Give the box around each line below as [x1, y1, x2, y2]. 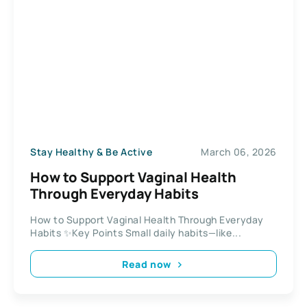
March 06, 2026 [201, 145, 277, 158]
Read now [122, 257, 171, 271]
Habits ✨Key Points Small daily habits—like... [30, 226, 242, 240]
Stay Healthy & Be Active [30, 145, 153, 158]
